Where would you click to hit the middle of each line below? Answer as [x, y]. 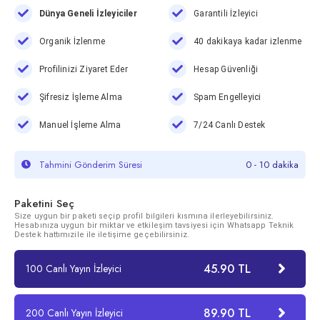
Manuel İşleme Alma [80, 125]
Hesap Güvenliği [226, 69]
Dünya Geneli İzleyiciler [88, 13]
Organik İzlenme [72, 41]
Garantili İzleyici [226, 13]
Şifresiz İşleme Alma [81, 97]
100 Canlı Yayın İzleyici [74, 268]
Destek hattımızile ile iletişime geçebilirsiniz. [102, 234]
